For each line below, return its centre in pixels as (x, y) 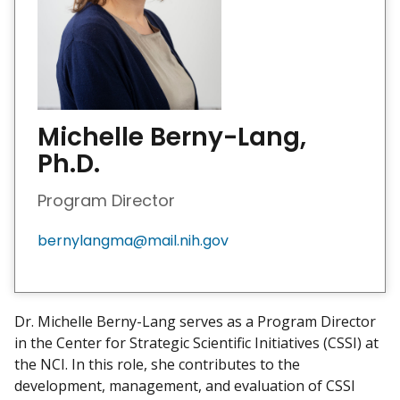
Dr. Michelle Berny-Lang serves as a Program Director (195, 322)
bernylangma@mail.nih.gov (133, 241)
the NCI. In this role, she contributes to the (157, 365)
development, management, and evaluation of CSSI (185, 386)
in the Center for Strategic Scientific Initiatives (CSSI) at (196, 343)
